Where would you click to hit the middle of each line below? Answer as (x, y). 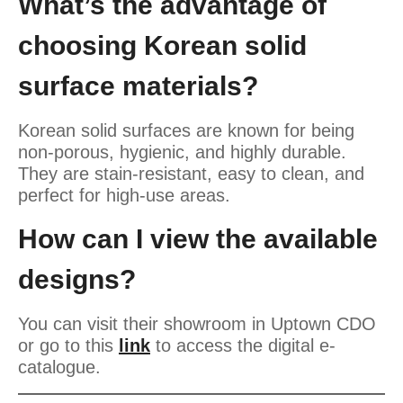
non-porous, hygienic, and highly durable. (182, 152)
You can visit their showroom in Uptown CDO (197, 323)
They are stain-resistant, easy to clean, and (191, 173)
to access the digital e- (243, 345)
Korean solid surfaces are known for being (186, 130)
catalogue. (59, 367)
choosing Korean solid (162, 45)
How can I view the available (198, 238)
